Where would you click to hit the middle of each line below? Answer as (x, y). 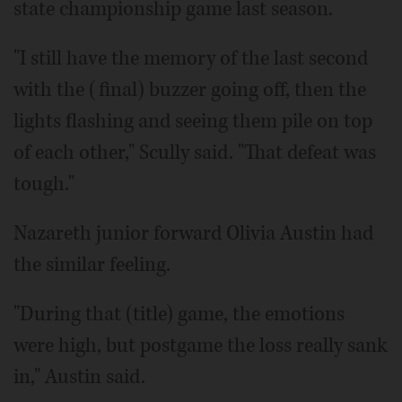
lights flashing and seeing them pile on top (193, 121)
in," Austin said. (79, 376)
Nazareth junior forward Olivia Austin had (193, 233)
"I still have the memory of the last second (191, 58)
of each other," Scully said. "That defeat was (195, 152)
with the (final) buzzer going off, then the (190, 89)
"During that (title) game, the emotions (179, 314)
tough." (44, 184)
